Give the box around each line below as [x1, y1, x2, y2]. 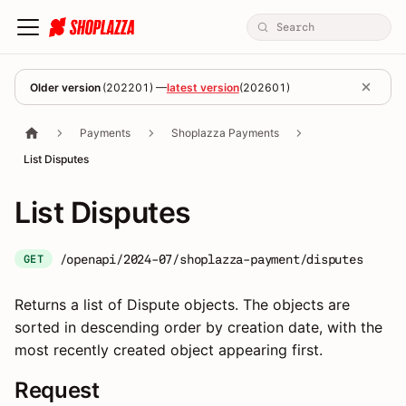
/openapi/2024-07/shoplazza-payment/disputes [59, 251, 363, 266]
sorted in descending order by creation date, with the [14, 318, 382, 337]
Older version [30, 80, 101, 94]
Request [14, 377, 100, 404]
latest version [166, 80, 239, 94]
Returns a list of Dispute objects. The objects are [14, 295, 350, 314]
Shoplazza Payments [170, 126, 279, 140]
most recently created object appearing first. [14, 341, 323, 360]
